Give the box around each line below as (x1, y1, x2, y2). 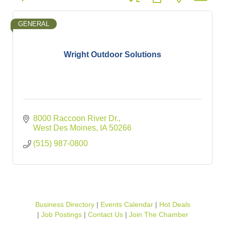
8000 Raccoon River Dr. (33, 114, 119, 123)
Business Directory (35, 200, 94, 208)
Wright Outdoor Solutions (64, 50, 161, 59)
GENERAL (18, 20, 49, 28)
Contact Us (87, 210, 123, 218)
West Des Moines (33, 123, 96, 132)
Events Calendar (100, 200, 153, 208)
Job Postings (41, 210, 82, 218)
